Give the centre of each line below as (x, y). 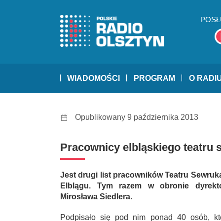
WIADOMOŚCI (93, 78)
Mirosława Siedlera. (96, 197)
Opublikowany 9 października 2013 (137, 117)
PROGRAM (154, 78)
